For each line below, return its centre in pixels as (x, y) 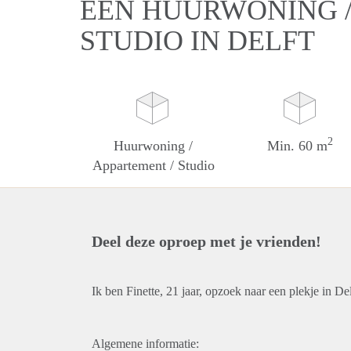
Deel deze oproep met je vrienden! (206, 241)
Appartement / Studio (153, 165)
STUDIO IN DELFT (197, 41)
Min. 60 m (298, 146)
